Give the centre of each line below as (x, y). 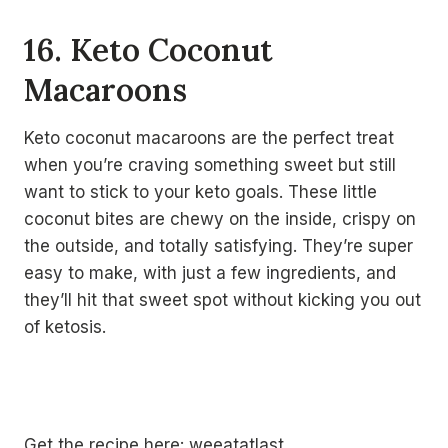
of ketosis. (65, 327)
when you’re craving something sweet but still (210, 165)
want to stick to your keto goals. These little (200, 192)
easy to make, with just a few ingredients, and (210, 273)
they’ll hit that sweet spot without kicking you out (222, 300)
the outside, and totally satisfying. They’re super (218, 246)
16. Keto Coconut (148, 49)
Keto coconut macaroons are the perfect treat (209, 138)
